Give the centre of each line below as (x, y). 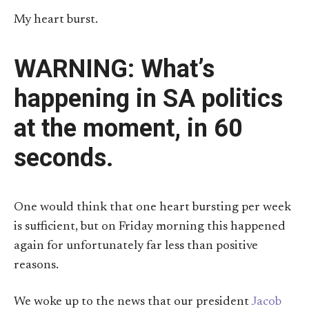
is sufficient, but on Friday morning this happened (150, 227)
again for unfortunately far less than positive (136, 247)
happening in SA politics (148, 99)
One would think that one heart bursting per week (152, 208)
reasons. (36, 266)
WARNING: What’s (114, 69)
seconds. (63, 158)
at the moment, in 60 (128, 129)
